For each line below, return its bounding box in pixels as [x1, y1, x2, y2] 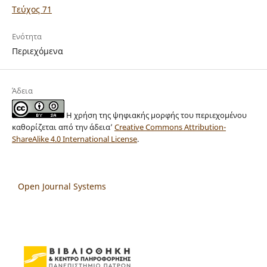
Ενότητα [11, 31, 42, 42]
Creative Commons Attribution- [114, 122, 226, 133]
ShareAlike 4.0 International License [11, 133, 137, 145]
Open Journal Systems [18, 181, 106, 193]
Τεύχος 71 [11, 4, 52, 15]
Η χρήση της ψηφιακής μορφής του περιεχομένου [64, 110, 247, 121]
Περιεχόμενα [11, 45, 63, 57]
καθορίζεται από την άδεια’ [11, 122, 114, 133]
